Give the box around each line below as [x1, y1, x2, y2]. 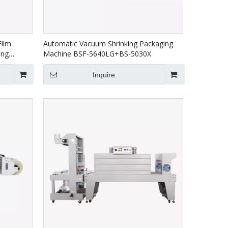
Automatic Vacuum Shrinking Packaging [43, 39, 174, 48]
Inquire [92, 71, 115, 79]
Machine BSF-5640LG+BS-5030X [43, 49, 152, 59]
